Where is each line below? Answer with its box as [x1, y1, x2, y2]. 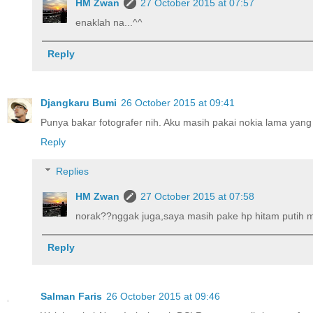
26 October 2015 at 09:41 [121, 97, 235, 109]
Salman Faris [41, 291, 102, 303]
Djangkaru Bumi [41, 97, 117, 109]
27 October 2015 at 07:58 [140, 190, 255, 202]
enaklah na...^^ [75, 17, 143, 29]
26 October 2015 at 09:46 [106, 291, 220, 303]
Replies [56, 165, 89, 177]
